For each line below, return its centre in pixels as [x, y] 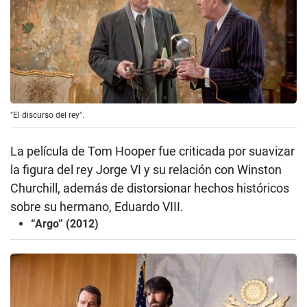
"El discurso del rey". [47, 115]
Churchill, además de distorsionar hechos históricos [150, 188]
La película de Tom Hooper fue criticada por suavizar [152, 151]
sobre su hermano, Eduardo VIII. [97, 207]
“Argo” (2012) [65, 224]
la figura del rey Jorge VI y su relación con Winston [146, 170]
